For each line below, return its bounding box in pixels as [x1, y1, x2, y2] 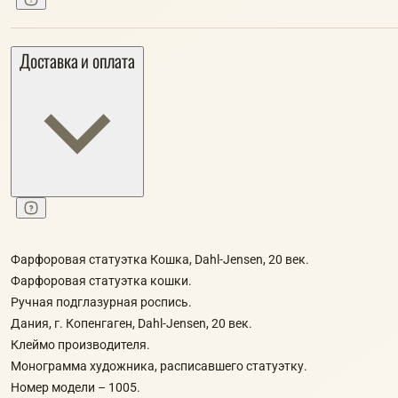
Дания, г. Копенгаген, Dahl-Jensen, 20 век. [11, 315, 252, 330]
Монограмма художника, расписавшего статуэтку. [11, 358, 307, 373]
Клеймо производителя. [11, 337, 150, 352]
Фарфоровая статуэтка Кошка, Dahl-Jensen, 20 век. [11, 251, 309, 267]
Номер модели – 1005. [11, 379, 140, 394]
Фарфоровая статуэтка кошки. [11, 273, 192, 288]
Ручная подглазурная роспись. [11, 294, 192, 309]
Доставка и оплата [20, 47, 135, 75]
